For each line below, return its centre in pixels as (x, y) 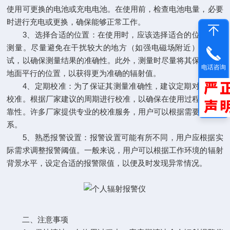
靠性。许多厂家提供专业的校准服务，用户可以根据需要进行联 (115, 112)
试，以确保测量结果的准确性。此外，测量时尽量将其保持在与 (115, 60)
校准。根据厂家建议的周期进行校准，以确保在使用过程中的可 (115, 99)
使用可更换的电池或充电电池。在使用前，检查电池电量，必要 (115, 9)
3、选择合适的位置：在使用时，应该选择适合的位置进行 (115, 35)
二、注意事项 (38, 219)
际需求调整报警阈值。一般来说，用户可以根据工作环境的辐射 (115, 150)
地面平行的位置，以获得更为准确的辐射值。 (84, 73)
